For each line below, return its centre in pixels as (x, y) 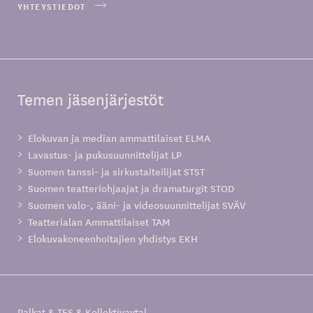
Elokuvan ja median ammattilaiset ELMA (119, 138)
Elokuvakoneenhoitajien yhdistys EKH (113, 239)
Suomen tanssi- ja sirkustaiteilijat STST (116, 172)
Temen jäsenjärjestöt (90, 100)
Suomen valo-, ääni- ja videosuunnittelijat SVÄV (137, 205)
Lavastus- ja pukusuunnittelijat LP (105, 155)
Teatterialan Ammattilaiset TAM (99, 222)
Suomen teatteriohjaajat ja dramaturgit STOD (131, 188)
